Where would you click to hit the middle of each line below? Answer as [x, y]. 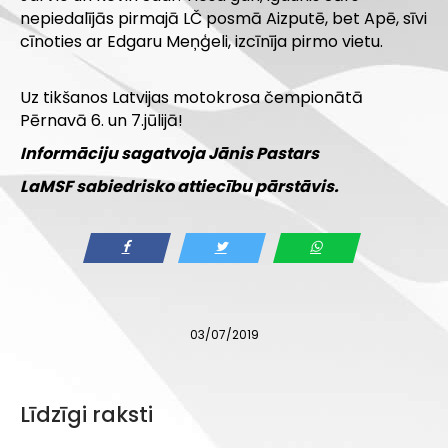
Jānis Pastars [263, 153]
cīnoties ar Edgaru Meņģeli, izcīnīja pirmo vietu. [201, 41]
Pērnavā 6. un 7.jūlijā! [101, 120]
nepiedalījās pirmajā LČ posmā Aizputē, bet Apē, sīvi [223, 18]
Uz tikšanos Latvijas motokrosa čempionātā [191, 97]
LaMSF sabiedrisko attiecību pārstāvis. [179, 186]
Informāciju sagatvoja [114, 153]
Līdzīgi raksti [86, 414]
